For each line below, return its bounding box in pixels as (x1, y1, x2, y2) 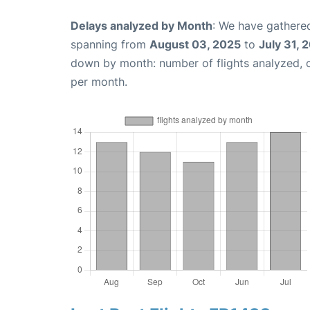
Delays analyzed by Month (71, 19, 212, 33)
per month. (71, 75, 127, 89)
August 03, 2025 (149, 37, 241, 52)
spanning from (71, 37, 149, 52)
